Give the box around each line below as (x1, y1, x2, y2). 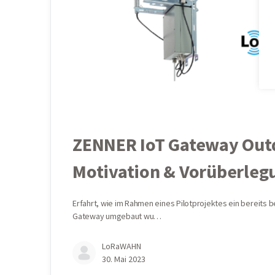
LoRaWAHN (102, 241, 141, 252)
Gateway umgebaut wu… (72, 211, 162, 222)
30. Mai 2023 (102, 254, 145, 265)
